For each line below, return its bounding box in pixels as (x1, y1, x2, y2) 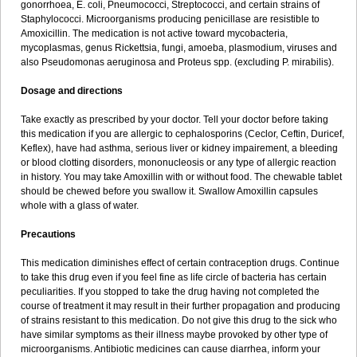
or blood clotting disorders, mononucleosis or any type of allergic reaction (21, 157, 336, 168)
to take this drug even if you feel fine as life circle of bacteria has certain (21, 272, 327, 283)
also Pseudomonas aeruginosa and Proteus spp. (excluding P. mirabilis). (21, 57, 334, 68)
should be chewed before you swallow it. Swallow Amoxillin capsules (21, 186, 318, 197)
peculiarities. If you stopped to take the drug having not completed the (21, 286, 320, 297)
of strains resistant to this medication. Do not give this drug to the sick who (21, 315, 337, 326)
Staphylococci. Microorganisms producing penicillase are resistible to (21, 14, 320, 25)
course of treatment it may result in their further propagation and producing (21, 300, 340, 312)
